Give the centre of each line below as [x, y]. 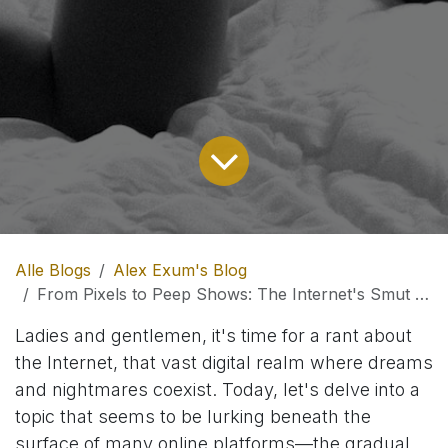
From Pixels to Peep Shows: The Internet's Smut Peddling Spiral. [226, 293]
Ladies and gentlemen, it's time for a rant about [213, 335]
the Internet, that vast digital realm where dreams [224, 362]
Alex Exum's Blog [180, 269]
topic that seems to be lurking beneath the [193, 416]
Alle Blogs [53, 269]
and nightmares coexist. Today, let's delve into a [217, 389]
